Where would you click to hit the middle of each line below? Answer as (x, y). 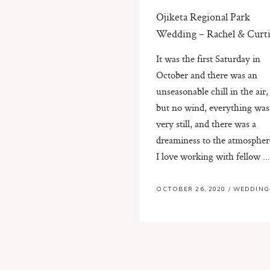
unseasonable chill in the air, (212, 91)
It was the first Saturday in (209, 58)
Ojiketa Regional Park (203, 16)
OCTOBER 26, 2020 (192, 190)
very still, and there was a (206, 123)
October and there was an (207, 74)
